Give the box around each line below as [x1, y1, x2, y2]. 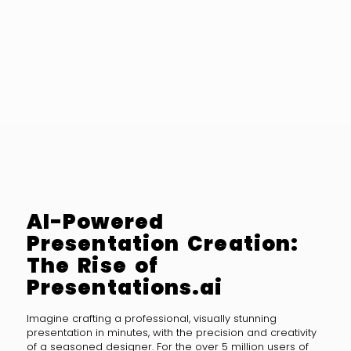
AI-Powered [26, 207, 164, 236]
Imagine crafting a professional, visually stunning [26, 311, 277, 327]
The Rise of [26, 251, 159, 280]
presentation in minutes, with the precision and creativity [26, 325, 317, 341]
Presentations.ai [26, 273, 223, 302]
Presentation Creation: [26, 229, 299, 258]
